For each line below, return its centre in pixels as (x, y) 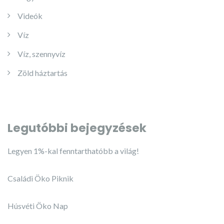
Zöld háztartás (42, 73)
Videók (30, 16)
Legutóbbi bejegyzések (77, 128)
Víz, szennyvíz (41, 54)
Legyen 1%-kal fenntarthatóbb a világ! (73, 151)
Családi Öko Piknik (40, 178)
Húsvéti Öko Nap (38, 206)
